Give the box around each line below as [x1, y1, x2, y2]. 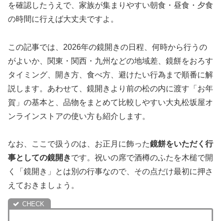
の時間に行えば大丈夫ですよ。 [8, 14, 118, 23]
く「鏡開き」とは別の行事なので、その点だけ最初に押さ [8, 167, 213, 176]
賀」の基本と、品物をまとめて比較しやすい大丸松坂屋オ [8, 98, 213, 107]
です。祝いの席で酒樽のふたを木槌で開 [71, 153, 213, 162]
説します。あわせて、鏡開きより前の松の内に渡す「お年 [8, 84, 213, 93]
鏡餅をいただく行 [150, 140, 213, 148]
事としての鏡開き [8, 153, 71, 162]
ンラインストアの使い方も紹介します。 [8, 111, 150, 120]
